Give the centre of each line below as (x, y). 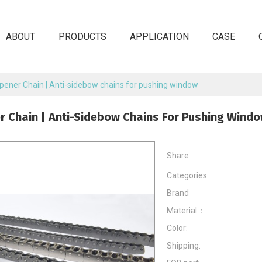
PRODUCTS (82, 36)
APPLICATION (159, 36)
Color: (177, 228)
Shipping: (183, 246)
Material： (186, 211)
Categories (187, 175)
